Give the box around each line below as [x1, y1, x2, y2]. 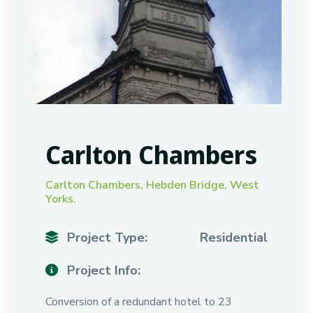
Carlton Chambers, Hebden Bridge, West [45, 177, 259, 193]
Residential [200, 229, 268, 246]
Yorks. [45, 191, 76, 207]
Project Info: [64, 262, 140, 279]
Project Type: [64, 229, 147, 246]
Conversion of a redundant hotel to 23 [45, 294, 232, 310]
